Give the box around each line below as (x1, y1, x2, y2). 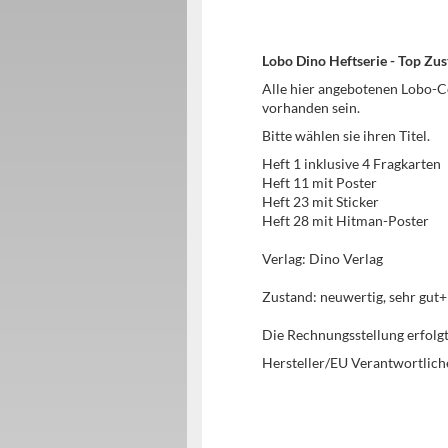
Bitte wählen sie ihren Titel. (262, 127, 430, 144)
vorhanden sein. (262, 99, 360, 116)
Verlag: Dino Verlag (262, 250, 383, 267)
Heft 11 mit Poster (262, 174, 377, 191)
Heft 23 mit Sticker (262, 193, 379, 210)
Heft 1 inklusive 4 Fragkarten (262, 155, 441, 172)
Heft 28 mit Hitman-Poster (262, 212, 429, 229)
